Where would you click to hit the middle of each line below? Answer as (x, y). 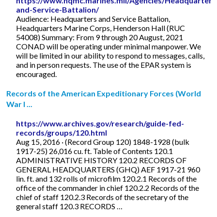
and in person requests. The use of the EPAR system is (104, 64)
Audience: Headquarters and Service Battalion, (93, 18)
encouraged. (37, 74)
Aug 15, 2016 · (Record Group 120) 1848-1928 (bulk (103, 141)
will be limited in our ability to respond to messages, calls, (110, 55)
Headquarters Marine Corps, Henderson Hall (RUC (101, 28)
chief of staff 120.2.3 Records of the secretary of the (102, 197)
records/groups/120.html (62, 132)
